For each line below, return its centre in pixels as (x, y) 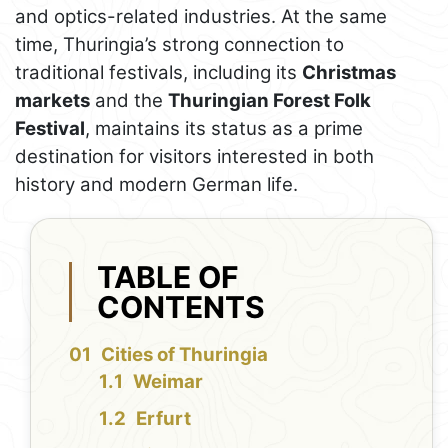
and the (129, 101)
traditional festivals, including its (158, 73)
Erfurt (164, 418)
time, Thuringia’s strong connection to (179, 45)
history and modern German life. (156, 185)
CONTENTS (181, 307)
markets (52, 101)
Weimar (168, 381)
